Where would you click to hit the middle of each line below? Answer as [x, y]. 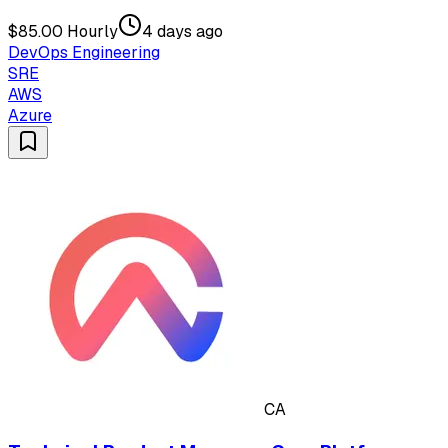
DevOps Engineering [84, 53]
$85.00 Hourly [63, 32]
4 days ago [182, 32]
